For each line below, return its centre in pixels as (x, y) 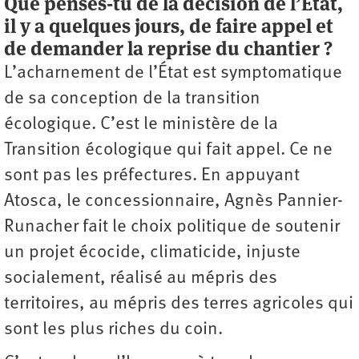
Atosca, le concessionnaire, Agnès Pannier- (173, 201)
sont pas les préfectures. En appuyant (152, 175)
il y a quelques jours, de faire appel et (169, 26)
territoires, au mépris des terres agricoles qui (179, 304)
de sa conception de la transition (132, 99)
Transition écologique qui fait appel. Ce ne (168, 150)
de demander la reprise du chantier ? (168, 48)
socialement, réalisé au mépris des (141, 278)
